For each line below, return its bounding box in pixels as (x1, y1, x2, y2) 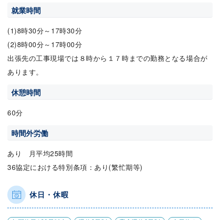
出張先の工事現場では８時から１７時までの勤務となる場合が (7, 53, 208, 63)
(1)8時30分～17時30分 (7, 25, 82, 35)
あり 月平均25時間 (7, 148, 81, 158)
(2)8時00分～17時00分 (7, 39, 82, 49)
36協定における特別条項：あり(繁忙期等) (7, 162, 143, 172)
